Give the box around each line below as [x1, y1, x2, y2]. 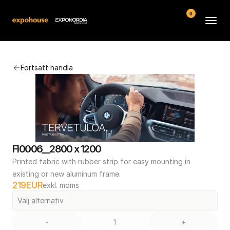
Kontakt [101, 89, 135, 100]
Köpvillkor [97, 113, 139, 124]
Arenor [104, 40, 132, 50]
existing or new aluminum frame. [12, 169, 121, 178]
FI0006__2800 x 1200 [12, 143, 101, 155]
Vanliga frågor [88, 64, 148, 75]
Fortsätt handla [21, 63, 73, 72]
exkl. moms [43, 181, 80, 189]
